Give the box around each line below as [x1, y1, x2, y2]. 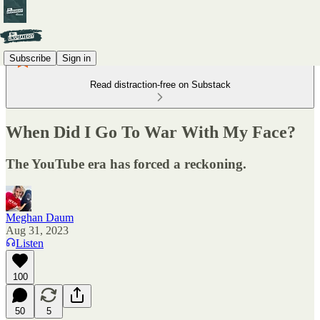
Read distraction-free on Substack [89, 79, 231, 90]
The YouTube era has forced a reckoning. [6, 156, 246, 171]
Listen [16, 236, 44, 249]
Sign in [62, 52, 91, 64]
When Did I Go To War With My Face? [6, 122, 296, 141]
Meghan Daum [6, 211, 74, 224]
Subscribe [9, 52, 51, 64]
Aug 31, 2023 [6, 224, 69, 236]
